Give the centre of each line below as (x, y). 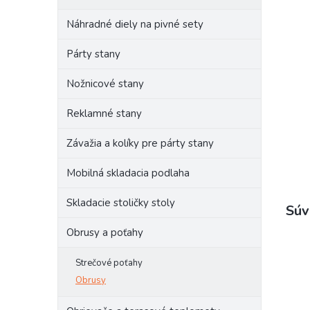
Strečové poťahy (109, 263)
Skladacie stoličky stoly (121, 203)
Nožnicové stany (105, 84)
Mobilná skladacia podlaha (128, 173)
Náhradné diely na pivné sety (135, 24)
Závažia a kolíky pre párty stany (140, 143)
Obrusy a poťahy (105, 232)
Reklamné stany (104, 113)
